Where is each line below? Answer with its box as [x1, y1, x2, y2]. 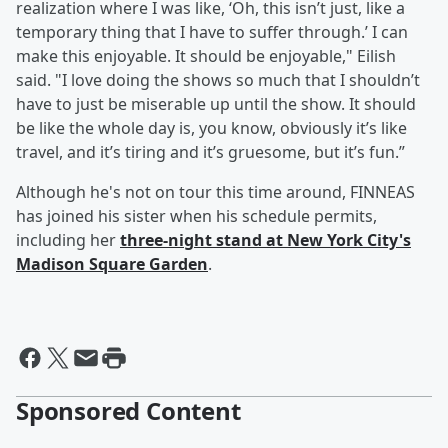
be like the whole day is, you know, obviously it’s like [16, 117, 407, 140]
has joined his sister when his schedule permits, [16, 205, 377, 228]
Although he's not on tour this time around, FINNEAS [16, 181, 415, 204]
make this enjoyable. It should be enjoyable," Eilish [16, 45, 396, 68]
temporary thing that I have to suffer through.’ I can [16, 21, 408, 44]
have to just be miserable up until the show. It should [16, 93, 416, 116]
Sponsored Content [16, 394, 241, 428]
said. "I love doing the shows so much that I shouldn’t [16, 69, 420, 92]
